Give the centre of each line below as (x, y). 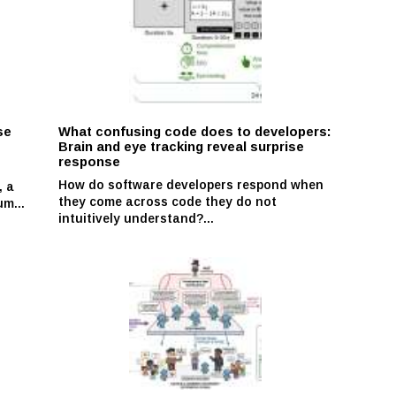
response (90, 161)
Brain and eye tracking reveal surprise (182, 146)
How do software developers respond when (191, 184)
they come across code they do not (168, 201)
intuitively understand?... (137, 218)
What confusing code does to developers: (195, 131)
